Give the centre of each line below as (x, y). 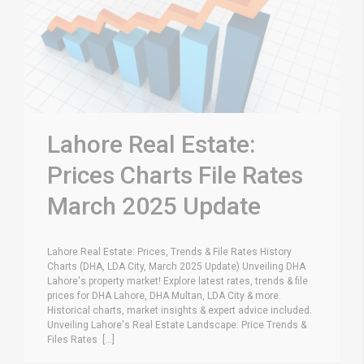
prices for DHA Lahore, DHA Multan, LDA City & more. (164, 295)
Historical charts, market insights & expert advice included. (180, 310)
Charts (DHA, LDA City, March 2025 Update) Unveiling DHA (176, 266)
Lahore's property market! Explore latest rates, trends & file (178, 281)
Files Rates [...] (81, 339)
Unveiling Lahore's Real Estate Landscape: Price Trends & (177, 325)
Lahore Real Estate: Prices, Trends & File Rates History (169, 251)
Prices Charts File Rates (175, 175)
